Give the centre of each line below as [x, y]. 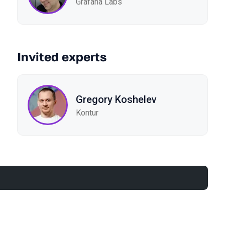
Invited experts [62, 57]
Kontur [87, 113]
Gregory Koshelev [116, 99]
